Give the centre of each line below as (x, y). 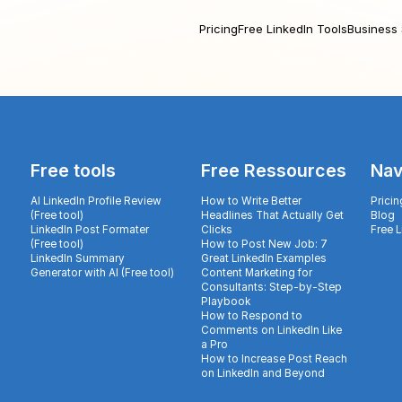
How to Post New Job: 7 (264, 245)
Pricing (219, 29)
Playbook (225, 302)
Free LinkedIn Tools (293, 29)
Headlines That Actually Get (272, 216)
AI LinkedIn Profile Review (96, 201)
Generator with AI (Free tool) (102, 273)
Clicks (216, 230)
